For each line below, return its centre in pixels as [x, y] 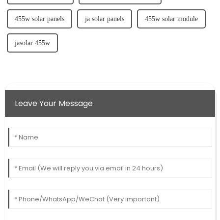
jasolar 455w [32, 43]
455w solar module [171, 19]
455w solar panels [39, 19]
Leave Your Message [54, 103]
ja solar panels [104, 19]
